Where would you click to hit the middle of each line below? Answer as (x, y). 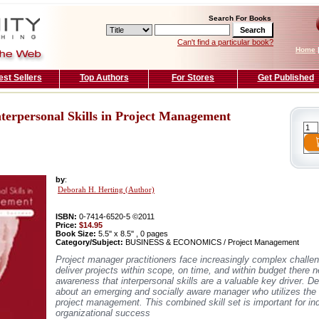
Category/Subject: (89, 242)
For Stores (193, 78)
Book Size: (76, 234)
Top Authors (104, 78)
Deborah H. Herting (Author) (106, 190)
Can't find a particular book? (225, 42)
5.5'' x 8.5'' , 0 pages (132, 234)
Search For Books (240, 18)
